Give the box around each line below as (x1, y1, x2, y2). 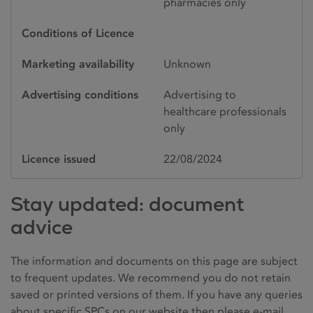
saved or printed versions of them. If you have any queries (10, 288, 303, 302)
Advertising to (163, 88, 236, 102)
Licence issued (22, 152, 96, 166)
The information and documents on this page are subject (10, 254, 298, 268)
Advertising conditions (22, 88, 138, 102)
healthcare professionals (163, 105, 286, 119)
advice (10, 214, 73, 240)
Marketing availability (22, 57, 134, 71)
